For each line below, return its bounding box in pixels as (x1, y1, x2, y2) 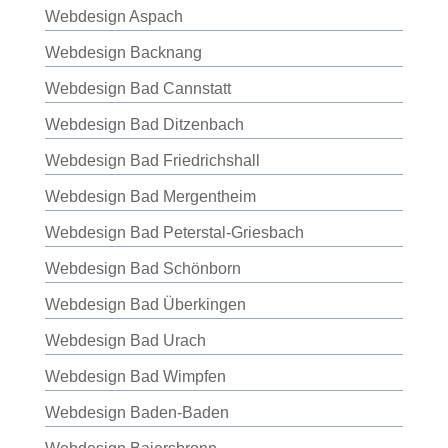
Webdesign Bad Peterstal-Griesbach (44, 224, 304, 241)
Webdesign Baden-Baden (44, 404, 229, 421)
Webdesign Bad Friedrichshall (44, 152, 260, 169)
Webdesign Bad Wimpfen (44, 368, 226, 385)
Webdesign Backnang (44, 44, 202, 61)
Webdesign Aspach (44, 8, 183, 25)
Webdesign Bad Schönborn (44, 260, 241, 277)
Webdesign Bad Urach (44, 332, 206, 349)
